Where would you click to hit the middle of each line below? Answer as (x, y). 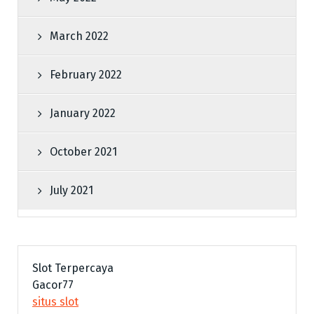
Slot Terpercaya (73, 268)
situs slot (55, 301)
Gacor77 (53, 285)
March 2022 (79, 36)
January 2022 (83, 113)
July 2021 (71, 190)
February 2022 (86, 74)
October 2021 (83, 151)
